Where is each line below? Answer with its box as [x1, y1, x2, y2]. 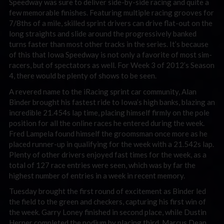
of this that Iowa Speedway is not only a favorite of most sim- [9, 50, 212, 59]
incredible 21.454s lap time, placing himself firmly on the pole [9, 107, 209, 117]
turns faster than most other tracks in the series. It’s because [9, 39, 208, 48]
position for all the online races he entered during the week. [9, 118, 204, 127]
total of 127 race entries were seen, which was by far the [9, 160, 195, 169]
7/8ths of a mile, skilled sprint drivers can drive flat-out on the [9, 18, 212, 27]
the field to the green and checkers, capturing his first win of [9, 197, 206, 206]
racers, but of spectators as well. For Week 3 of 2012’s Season [9, 60, 214, 69]
